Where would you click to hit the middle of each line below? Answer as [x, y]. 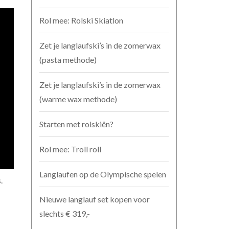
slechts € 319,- [65, 213]
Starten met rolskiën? [76, 124]
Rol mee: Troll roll [70, 149]
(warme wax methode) [78, 99]
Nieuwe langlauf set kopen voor [95, 199]
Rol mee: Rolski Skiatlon [81, 20]
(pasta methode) [68, 60]
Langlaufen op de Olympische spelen [103, 174]
